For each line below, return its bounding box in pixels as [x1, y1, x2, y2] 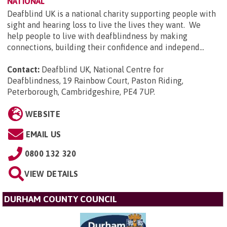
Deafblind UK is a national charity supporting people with [7, 9, 216, 18]
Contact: [7, 64, 40, 74]
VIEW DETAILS [24, 169, 79, 178]
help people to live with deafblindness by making [7, 31, 187, 41]
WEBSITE [25, 109, 60, 119]
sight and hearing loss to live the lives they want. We [7, 20, 201, 29]
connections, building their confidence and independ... [7, 42, 204, 52]
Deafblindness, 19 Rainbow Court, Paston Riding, [7, 75, 183, 85]
